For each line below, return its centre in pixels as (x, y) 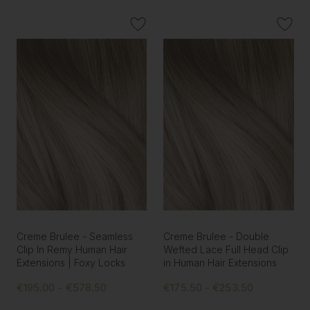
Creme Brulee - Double (217, 237)
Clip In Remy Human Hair (72, 250)
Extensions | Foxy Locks (71, 263)
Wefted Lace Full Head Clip (226, 250)
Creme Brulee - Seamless (74, 237)
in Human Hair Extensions (220, 263)
